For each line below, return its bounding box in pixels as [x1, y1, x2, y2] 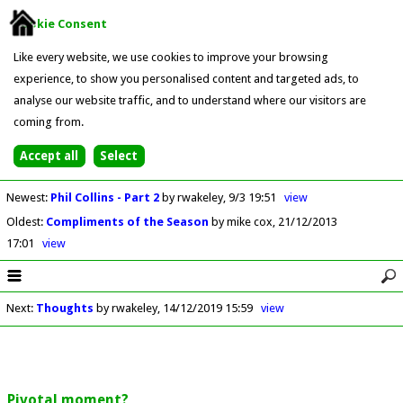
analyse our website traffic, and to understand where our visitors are [13, 93, 366, 107]
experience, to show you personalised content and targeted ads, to [13, 71, 359, 85]
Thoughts [35, 301, 94, 316]
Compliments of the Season [45, 214, 211, 228]
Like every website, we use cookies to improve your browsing [13, 49, 328, 64]
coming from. [13, 114, 84, 129]
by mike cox [210, 214, 273, 228]
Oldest [5, 214, 40, 228]
